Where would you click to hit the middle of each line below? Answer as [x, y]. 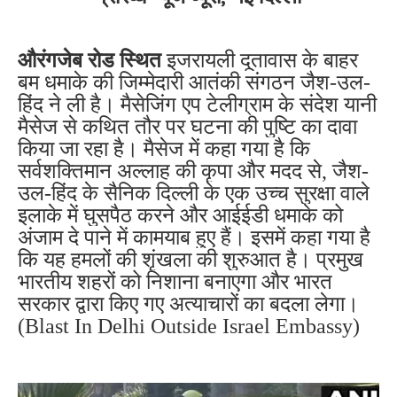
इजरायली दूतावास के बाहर [260, 60]
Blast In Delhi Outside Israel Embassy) [192, 326]
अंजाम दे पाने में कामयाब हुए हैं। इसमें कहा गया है [194, 237]
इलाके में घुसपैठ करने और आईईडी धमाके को [180, 215]
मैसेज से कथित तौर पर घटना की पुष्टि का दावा [187, 126]
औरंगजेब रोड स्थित [90, 60]
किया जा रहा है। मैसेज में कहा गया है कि [164, 148]
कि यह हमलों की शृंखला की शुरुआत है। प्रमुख [191, 259]
